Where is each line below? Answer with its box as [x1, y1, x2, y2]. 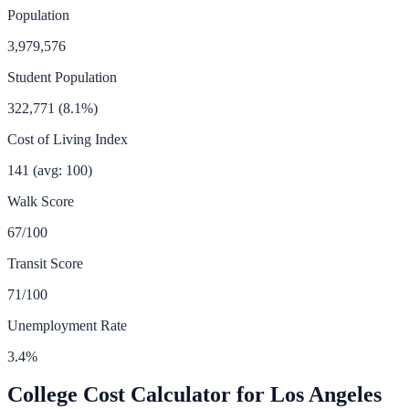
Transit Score [7, 255, 83, 271]
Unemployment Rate [7, 317, 127, 333]
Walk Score [7, 193, 74, 209]
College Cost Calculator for [7, 383, 270, 407]
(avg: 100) [33, 162, 92, 178]
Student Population [7, 68, 117, 85]
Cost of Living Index [7, 131, 128, 147]
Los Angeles [270, 383, 382, 407]
